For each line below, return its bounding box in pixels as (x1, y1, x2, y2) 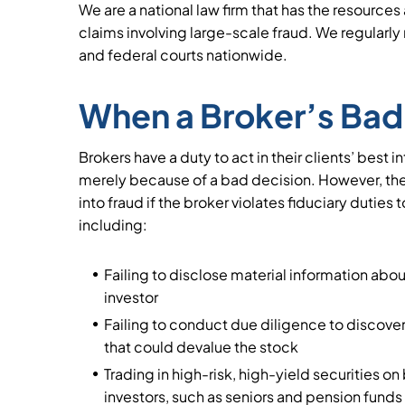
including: (79, 215, 147, 234)
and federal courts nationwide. (79, 45, 287, 64)
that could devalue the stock (104, 337, 298, 356)
